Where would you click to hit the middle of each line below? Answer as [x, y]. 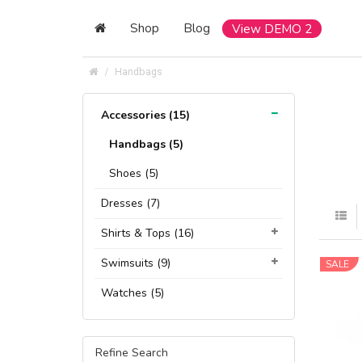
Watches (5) [133, 293]
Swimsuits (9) [136, 263]
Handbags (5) [146, 144]
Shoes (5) [134, 173]
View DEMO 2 [272, 29]
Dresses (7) [130, 203]
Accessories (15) [145, 115]
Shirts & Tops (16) [147, 233]
